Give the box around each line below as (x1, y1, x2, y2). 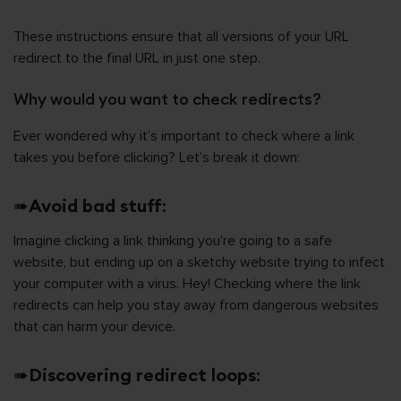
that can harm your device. (13, 318, 175, 336)
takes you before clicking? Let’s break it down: (13, 149, 300, 166)
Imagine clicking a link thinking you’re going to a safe (13, 232, 332, 250)
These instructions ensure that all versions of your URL (13, 28, 349, 46)
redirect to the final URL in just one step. (13, 49, 260, 67)
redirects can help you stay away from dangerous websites (13, 296, 379, 314)
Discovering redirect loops (29, 363, 256, 386)
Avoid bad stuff (29, 194, 162, 217)
